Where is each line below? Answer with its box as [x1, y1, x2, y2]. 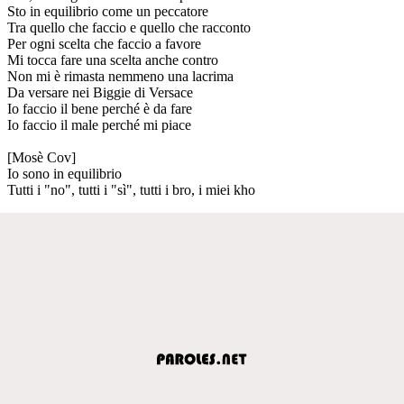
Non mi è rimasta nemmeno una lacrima [7, 68, 234, 84]
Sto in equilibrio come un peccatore [7, 3, 208, 19]
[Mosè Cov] [7, 149, 76, 165]
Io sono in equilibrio [7, 165, 122, 181]
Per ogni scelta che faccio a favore [7, 35, 201, 51]
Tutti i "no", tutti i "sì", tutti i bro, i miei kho [7, 181, 255, 197]
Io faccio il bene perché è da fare [7, 100, 192, 116]
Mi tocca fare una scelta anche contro [7, 51, 218, 68]
